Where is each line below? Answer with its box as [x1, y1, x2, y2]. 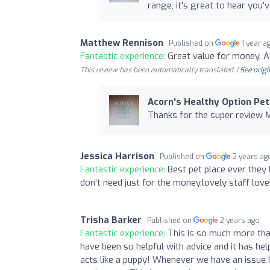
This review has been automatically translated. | [80, 64, 240, 75]
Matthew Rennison [80, 36, 163, 49]
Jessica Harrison [80, 149, 154, 162]
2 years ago [220, 215, 260, 225]
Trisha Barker [80, 213, 142, 226]
